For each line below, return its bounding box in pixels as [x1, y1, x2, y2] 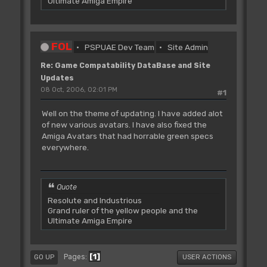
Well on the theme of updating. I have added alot [41, 108, 223, 118]
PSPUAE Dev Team [85, 42, 155, 52]
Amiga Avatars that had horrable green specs [41, 131, 213, 141]
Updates [40, 74, 74, 82]
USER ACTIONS [182, 253, 232, 261]
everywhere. [41, 142, 89, 152]
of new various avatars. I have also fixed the [41, 119, 207, 129]
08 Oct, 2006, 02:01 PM [40, 86, 117, 94]
